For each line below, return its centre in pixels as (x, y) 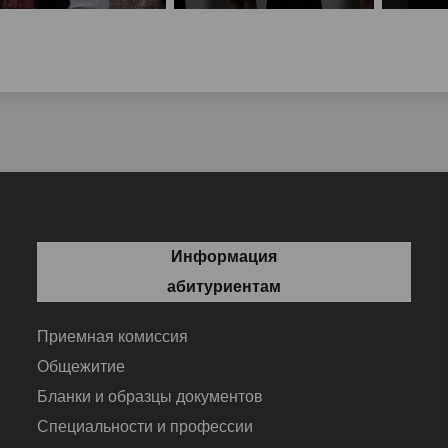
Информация (223, 256)
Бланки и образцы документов (150, 396)
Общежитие (81, 366)
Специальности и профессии (145, 426)
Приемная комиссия (113, 336)
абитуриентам (223, 286)
